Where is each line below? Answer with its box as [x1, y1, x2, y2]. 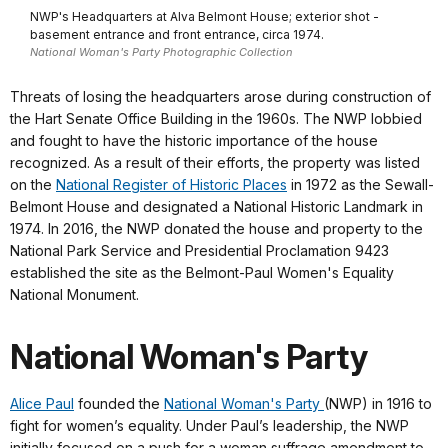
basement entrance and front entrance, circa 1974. [30, 26, 324, 42]
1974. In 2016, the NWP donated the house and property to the [10, 219, 423, 237]
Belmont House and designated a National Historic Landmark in [10, 197, 423, 215]
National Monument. [10, 285, 139, 303]
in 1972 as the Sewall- [287, 175, 434, 193]
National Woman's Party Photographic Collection [30, 44, 293, 59]
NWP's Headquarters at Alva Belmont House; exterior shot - [30, 8, 379, 24]
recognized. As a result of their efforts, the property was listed [10, 153, 420, 171]
